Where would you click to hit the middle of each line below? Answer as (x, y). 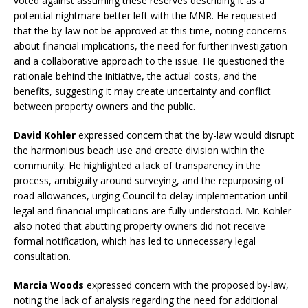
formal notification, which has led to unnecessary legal (135, 241)
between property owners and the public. (104, 107)
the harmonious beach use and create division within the (139, 151)
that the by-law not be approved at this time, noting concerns (150, 31)
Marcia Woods (49, 285)
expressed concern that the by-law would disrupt (185, 135)
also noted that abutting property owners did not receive (140, 226)
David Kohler (45, 135)
